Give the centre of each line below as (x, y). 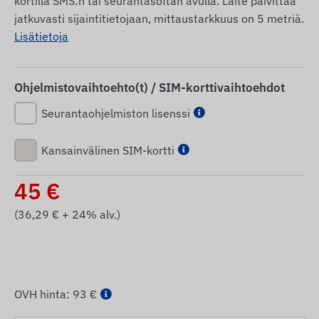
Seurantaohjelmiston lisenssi (116, 113)
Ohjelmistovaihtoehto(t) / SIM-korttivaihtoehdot (150, 87)
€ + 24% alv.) (85, 214)
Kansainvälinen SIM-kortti (108, 150)
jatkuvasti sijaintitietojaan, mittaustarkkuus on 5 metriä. (159, 18)
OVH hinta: (43, 294)
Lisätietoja (41, 36)
